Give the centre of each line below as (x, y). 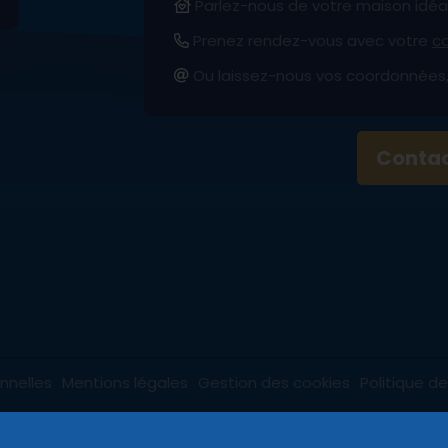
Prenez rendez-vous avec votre (310, 40)
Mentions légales (125, 382)
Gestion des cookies (274, 382)
